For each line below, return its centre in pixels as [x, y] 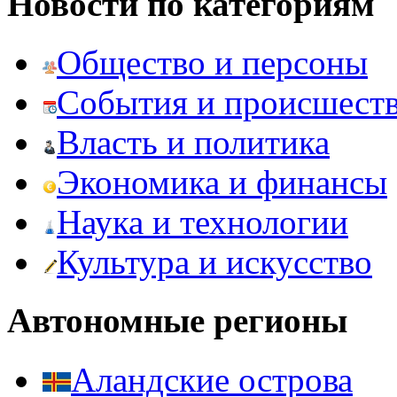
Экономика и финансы [222, 183]
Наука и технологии [202, 222]
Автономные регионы [177, 321]
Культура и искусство [214, 262]
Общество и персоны [212, 63]
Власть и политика [193, 143]
